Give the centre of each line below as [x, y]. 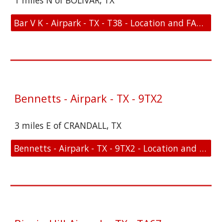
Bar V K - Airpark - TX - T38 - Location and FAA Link [200, 23]
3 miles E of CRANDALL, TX [68, 125]
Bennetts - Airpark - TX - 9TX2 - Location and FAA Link [203, 148]
